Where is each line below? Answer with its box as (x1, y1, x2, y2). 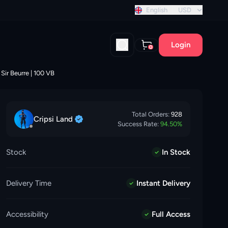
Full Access (152, 210, 190, 219)
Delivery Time (6, 179, 51, 188)
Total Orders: (132, 110, 171, 118)
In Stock (162, 148, 190, 157)
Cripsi (34, 114, 54, 124)
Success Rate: (118, 120, 159, 128)
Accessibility (6, 210, 48, 219)
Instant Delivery (136, 179, 190, 188)
